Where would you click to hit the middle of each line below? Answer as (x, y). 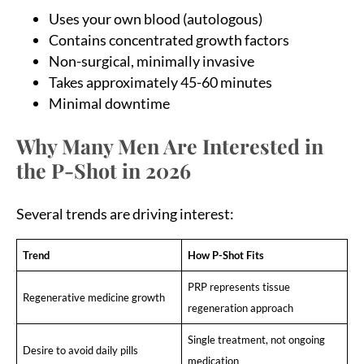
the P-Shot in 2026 (104, 170)
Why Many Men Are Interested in (170, 145)
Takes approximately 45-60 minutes (160, 82)
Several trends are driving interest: (125, 213)
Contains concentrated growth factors (169, 39)
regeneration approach (240, 308)
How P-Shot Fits (225, 255)
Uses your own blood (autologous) (156, 18)
